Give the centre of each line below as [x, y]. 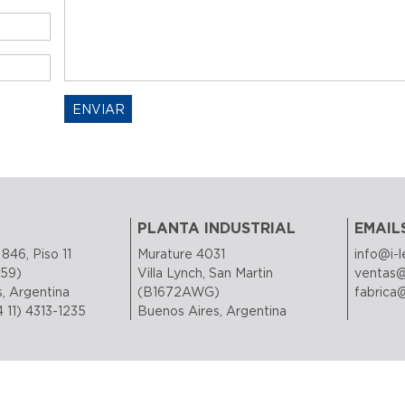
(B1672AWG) [179, 291]
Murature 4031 [182, 253]
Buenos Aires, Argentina [212, 310]
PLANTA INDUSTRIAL [217, 228]
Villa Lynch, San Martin [206, 272]
